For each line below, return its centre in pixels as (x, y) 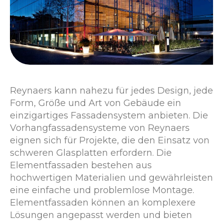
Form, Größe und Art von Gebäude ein (96, 103)
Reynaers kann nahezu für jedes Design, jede (111, 91)
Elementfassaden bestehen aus (81, 166)
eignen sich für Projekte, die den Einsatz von (110, 141)
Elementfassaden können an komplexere (103, 203)
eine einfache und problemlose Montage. (102, 190)
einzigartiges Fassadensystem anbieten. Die (109, 116)
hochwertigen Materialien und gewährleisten (111, 178)
